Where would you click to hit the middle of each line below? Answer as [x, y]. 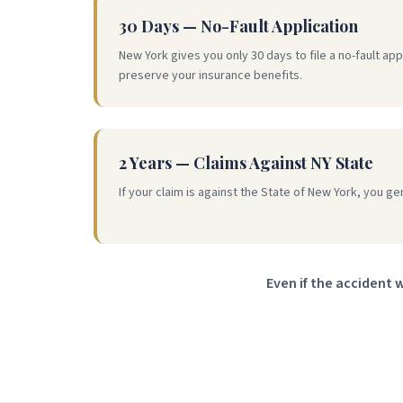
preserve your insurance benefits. [210, 76]
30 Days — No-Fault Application [238, 26]
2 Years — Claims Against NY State [246, 163]
